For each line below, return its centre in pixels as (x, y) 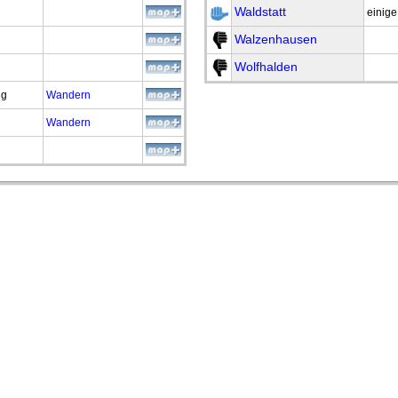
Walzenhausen (276, 39)
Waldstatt (260, 12)
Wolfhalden (266, 67)
